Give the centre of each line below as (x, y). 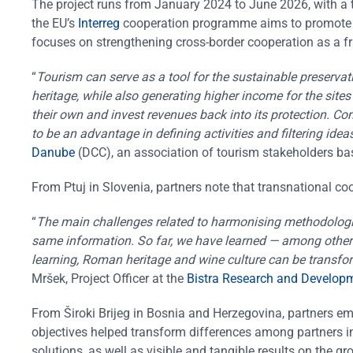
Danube (53, 152)
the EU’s (55, 23)
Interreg (99, 23)
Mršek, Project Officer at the (109, 278)
